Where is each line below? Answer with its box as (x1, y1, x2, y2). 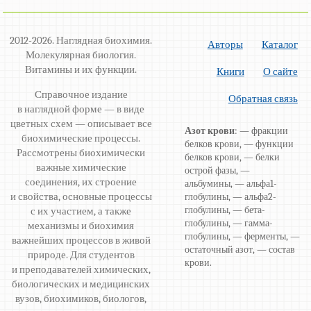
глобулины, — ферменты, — (185, 230, 301, 242)
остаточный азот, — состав (185, 243, 296, 255)
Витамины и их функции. (25, 62, 137, 76)
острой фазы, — (185, 164, 251, 176)
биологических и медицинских (12, 277, 151, 290)
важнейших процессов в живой (11, 233, 151, 246)
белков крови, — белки (185, 151, 280, 163)
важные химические (35, 160, 126, 174)
